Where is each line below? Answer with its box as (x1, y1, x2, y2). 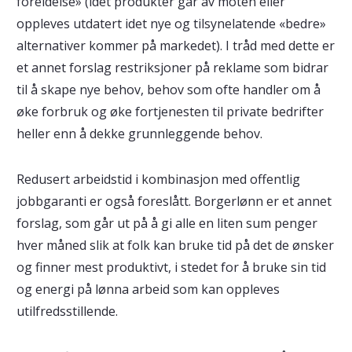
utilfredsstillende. (16, 302, 118, 320)
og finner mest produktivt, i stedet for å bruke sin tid (16, 258, 326, 276)
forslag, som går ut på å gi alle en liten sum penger (16, 214, 317, 232)
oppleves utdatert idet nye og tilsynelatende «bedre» (16, 15, 326, 32)
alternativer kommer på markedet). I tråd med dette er (16, 37, 335, 54)
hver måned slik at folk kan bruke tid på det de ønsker (16, 236, 334, 254)
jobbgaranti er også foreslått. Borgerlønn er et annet (16, 192, 332, 210)
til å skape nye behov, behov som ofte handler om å (16, 81, 321, 98)
